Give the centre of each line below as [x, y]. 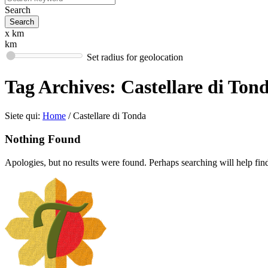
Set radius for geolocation [135, 57]
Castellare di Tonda [109, 116]
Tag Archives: [63, 86]
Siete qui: [22, 116]
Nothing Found [43, 139]
